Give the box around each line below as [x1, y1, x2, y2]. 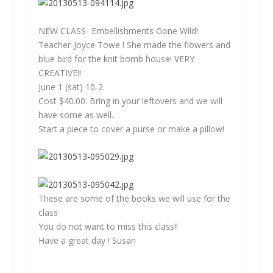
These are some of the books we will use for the [38, 192, 230, 204]
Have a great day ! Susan [38, 234, 136, 246]
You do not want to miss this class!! [38, 220, 178, 232]
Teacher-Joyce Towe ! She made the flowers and [38, 38, 230, 51]
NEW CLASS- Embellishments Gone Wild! [38, 24, 198, 37]
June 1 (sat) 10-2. [38, 80, 105, 93]
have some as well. [38, 108, 113, 121]
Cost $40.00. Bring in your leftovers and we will [38, 94, 222, 107]
